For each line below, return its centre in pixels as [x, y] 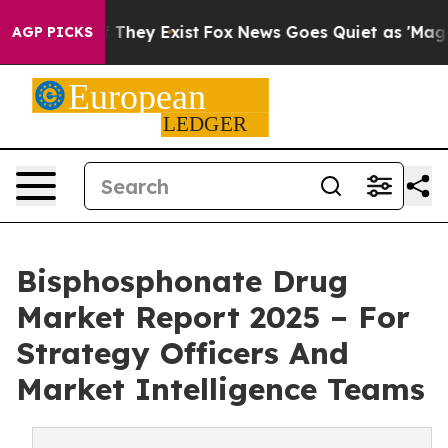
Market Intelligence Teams [220, 389]
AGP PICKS [52, 32]
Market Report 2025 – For [213, 317]
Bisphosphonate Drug [182, 281]
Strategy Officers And [182, 353]
